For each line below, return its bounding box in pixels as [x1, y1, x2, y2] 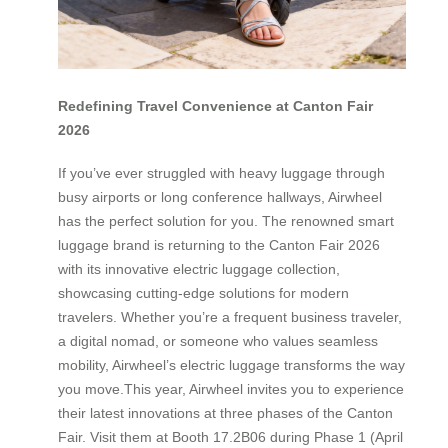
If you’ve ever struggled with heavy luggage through [58, 164, 385, 181]
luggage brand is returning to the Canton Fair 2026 [58, 236, 380, 253]
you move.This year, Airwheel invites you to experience [58, 380, 404, 397]
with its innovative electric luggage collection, [58, 260, 340, 277]
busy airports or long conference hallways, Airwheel [58, 188, 382, 205]
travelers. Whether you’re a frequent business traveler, [58, 308, 402, 325]
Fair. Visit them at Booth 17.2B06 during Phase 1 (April [58, 428, 403, 445]
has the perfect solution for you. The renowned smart [58, 212, 394, 229]
